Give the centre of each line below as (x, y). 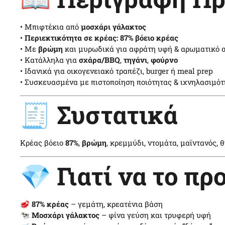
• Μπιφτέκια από (50, 26)
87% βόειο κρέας (149, 37)
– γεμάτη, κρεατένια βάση (116, 204)
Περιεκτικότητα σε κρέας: (71, 37)
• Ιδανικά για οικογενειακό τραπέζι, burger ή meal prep (117, 71)
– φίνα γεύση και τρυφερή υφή (155, 215)
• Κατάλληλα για (49, 60)
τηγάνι (135, 60)
